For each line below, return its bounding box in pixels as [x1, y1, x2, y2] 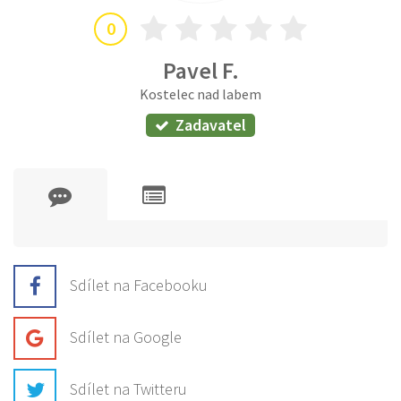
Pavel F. [162, 55, 239, 85]
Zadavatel [175, 115, 246, 136]
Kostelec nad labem [140, 84, 261, 103]
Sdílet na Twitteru [70, 378, 187, 399]
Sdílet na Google [70, 326, 182, 347]
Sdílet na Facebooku [70, 274, 208, 295]
